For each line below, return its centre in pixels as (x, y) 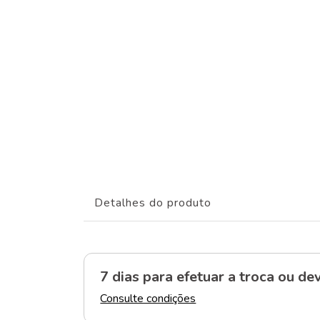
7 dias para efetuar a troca (187, 277)
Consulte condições (148, 299)
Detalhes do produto (153, 203)
